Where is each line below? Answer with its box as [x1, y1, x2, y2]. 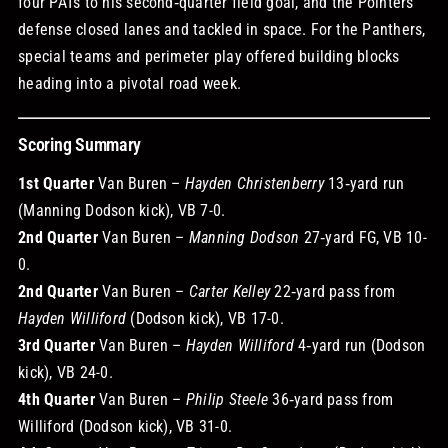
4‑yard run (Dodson [293, 335, 426, 355]
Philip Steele [185, 389, 269, 409]
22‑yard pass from [270, 281, 396, 301]
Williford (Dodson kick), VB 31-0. [18, 416, 233, 436]
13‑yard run [323, 173, 405, 193]
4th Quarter [18, 389, 95, 409]
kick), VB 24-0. [18, 362, 113, 382]
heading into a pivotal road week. [18, 73, 242, 93]
